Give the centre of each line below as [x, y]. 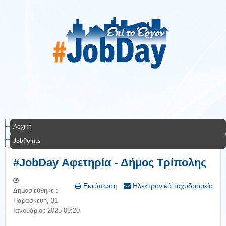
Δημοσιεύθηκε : [36, 190]
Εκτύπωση [99, 186]
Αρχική [22, 126]
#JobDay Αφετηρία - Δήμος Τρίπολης [110, 163]
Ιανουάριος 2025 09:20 [46, 211]
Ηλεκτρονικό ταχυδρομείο [172, 186]
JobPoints [27, 140]
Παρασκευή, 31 [36, 201]
